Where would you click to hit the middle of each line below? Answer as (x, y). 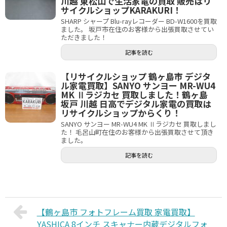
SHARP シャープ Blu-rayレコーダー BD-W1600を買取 (139, 21)
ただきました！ (84, 37)
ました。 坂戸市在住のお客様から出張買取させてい (137, 29)
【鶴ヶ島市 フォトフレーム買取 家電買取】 (116, 212)
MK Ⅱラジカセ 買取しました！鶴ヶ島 (134, 94)
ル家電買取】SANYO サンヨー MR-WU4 (138, 85)
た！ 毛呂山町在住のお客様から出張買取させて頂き (137, 132)
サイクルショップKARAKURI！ (121, 10)
